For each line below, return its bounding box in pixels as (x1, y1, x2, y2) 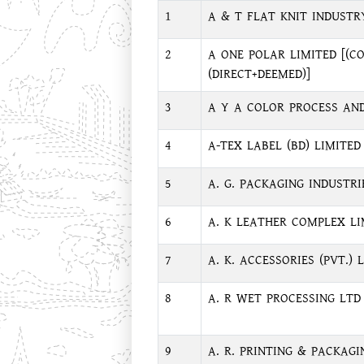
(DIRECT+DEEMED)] (207, 65, 310, 84)
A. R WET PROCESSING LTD (207, 289, 361, 308)
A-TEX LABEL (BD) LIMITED (207, 136, 361, 155)
